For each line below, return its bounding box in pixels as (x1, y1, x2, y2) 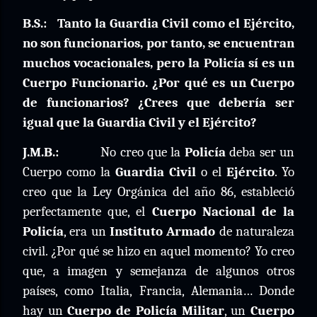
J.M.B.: (23, 144, 59, 160)
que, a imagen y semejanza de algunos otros (23, 263, 294, 279)
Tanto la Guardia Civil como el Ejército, (57, 16, 294, 31)
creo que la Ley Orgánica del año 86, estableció (23, 184, 294, 200)
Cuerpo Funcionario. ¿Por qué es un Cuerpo (23, 75, 294, 91)
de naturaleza (215, 224, 295, 239)
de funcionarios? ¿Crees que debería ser (23, 95, 294, 110)
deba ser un (225, 144, 295, 160)
